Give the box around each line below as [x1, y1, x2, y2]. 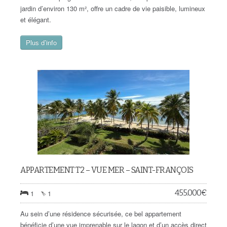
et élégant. [20, 15, 51, 24]
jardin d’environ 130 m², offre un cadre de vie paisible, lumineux [20, 4, 205, 13]
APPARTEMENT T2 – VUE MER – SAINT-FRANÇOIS [20, 165, 194, 175]
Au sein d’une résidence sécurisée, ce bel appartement [20, 209, 181, 218]
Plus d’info [26, 37, 57, 47]
